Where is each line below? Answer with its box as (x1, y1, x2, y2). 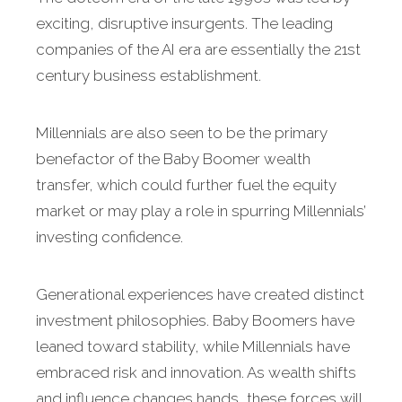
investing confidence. (36, 228, 183, 247)
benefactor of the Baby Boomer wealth (36, 150, 310, 169)
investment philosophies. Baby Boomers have (36, 311, 354, 330)
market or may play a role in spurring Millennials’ (36, 202, 366, 221)
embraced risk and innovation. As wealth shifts (36, 363, 356, 382)
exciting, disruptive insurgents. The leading (36, 14, 333, 33)
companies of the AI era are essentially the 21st (36, 40, 361, 59)
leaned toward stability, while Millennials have (36, 337, 350, 356)
